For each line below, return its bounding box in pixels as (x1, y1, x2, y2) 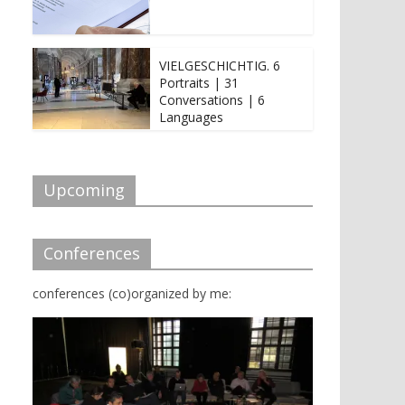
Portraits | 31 (159, 73, 239, 91)
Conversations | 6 (159, 90, 265, 108)
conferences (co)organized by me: (33, 284, 231, 302)
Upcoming (43, 178, 125, 201)
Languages (159, 108, 223, 126)
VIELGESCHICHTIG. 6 (159, 56, 280, 74)
